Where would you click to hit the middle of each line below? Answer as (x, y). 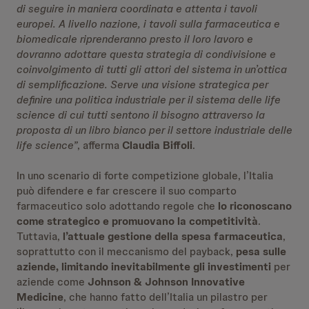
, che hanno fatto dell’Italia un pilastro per (166, 297)
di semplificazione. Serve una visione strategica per (142, 84)
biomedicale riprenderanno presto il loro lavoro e (135, 39)
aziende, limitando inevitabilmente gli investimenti (144, 267)
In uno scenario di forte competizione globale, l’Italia (145, 176)
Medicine (40, 297)
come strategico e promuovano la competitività (137, 221)
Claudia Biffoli (157, 145)
